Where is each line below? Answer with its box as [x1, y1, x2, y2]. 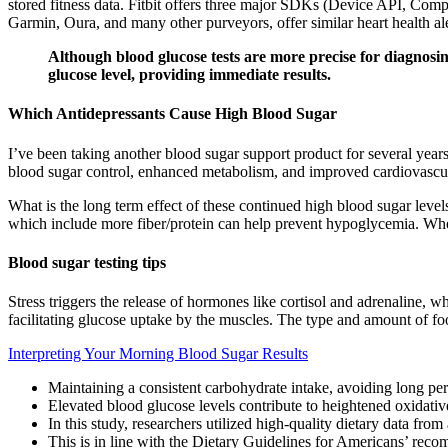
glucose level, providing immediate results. [48, 66, 331, 84]
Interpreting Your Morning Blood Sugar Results [8, 345, 308, 363]
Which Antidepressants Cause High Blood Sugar [8, 105, 337, 123]
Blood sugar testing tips [8, 253, 166, 271]
